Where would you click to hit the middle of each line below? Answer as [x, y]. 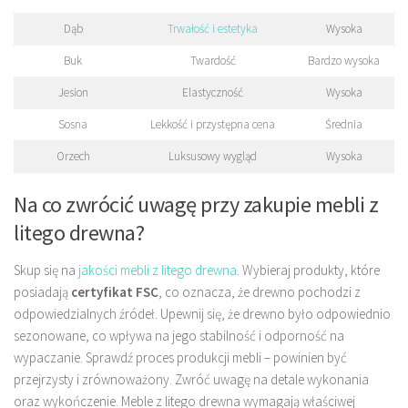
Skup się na [46, 270]
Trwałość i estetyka [213, 28]
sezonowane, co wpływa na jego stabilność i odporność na [179, 336]
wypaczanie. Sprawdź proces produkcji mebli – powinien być [180, 358]
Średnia [344, 124]
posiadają [42, 292]
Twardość [213, 60]
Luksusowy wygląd [213, 156]
